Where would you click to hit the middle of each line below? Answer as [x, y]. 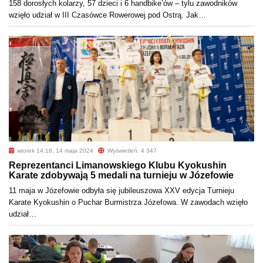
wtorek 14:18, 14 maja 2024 [55, 151]
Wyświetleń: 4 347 [131, 151]
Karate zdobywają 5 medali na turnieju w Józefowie [121, 176]
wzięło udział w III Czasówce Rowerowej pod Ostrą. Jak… [107, 15]
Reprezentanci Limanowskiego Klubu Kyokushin [118, 166]
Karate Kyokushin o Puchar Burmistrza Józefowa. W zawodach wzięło [128, 203]
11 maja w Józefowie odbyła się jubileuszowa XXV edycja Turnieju [122, 191]
